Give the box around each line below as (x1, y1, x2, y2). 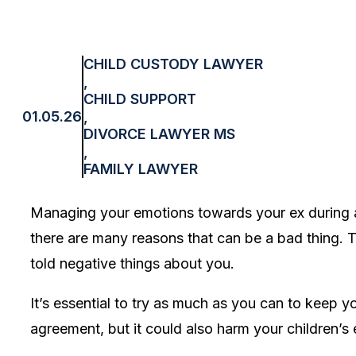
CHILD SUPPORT (83, 91, 196, 107)
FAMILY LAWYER (83, 161, 198, 177)
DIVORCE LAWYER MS (83, 126, 235, 142)
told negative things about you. (30, 255, 238, 272)
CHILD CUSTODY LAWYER (83, 56, 263, 72)
